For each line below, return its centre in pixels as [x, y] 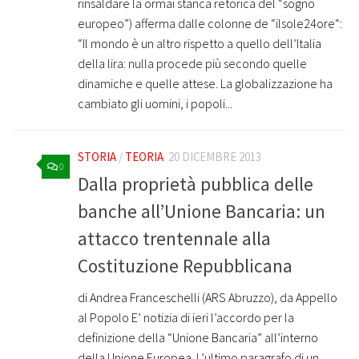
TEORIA [144, 157]
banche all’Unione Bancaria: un [202, 211]
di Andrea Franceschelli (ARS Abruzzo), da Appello [208, 297]
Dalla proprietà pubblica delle [196, 184]
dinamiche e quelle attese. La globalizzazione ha [205, 84]
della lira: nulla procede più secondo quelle [192, 64]
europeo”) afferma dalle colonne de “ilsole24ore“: [210, 24]
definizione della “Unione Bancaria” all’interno [198, 337]
